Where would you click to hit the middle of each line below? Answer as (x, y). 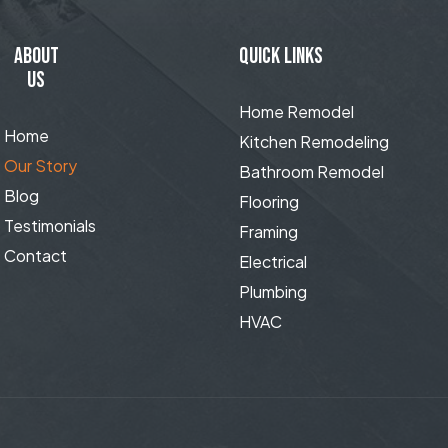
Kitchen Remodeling (313, 142)
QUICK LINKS (281, 57)
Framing (268, 232)
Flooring (268, 202)
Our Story (40, 166)
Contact (35, 256)
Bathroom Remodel (311, 172)
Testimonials (49, 226)
